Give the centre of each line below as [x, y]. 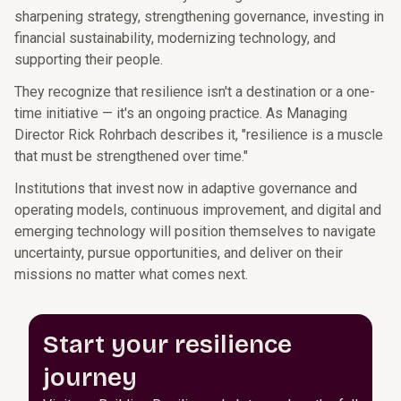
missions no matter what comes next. [131, 274]
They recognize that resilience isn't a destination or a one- [195, 92]
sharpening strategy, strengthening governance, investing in [199, 17]
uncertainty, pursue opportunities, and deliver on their [179, 253]
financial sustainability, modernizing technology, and [175, 38]
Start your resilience [167, 345]
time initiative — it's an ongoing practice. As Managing [181, 113]
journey [90, 378]
